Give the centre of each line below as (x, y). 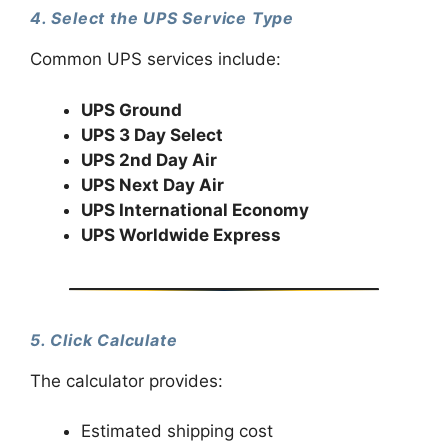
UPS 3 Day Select (152, 134)
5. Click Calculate (104, 339)
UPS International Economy (195, 209)
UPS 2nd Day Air (149, 159)
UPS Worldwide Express (181, 234)
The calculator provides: (126, 380)
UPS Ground (131, 109)
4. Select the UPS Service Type (162, 18)
